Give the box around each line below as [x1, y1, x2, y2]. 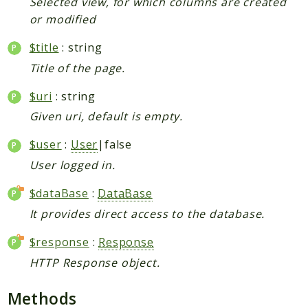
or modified [29, 11, 96, 27]
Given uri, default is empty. [29, 109, 184, 124]
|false [98, 137, 133, 153]
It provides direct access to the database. [29, 206, 265, 221]
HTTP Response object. [29, 254, 160, 270]
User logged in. [29, 157, 115, 173]
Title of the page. [29, 60, 126, 76]
